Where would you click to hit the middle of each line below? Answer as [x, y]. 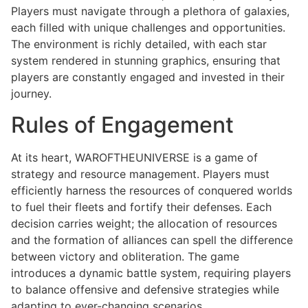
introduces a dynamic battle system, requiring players [151, 273]
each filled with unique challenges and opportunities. [148, 28]
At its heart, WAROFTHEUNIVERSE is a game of [134, 157]
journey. [31, 94]
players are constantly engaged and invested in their [148, 77]
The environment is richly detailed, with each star [139, 44]
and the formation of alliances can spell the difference [152, 240]
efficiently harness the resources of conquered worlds [152, 190]
